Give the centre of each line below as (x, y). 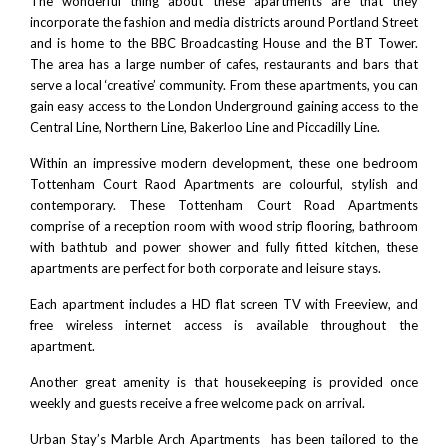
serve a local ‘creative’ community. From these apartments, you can (224, 84)
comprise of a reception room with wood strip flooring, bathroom (224, 225)
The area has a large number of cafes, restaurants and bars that (224, 63)
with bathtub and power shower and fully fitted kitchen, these (224, 246)
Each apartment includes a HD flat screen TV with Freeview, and (224, 303)
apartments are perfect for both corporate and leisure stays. (205, 267)
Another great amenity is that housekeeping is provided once (224, 381)
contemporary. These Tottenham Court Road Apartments (224, 204)
